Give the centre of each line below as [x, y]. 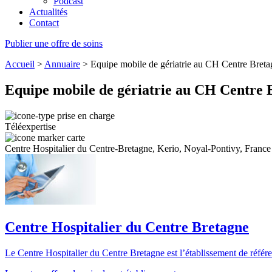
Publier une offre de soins [54, 43]
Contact [44, 23]
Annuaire [62, 64]
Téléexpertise [30, 126]
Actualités [48, 12]
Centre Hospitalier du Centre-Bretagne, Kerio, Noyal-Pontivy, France [138, 148]
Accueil [20, 64]
